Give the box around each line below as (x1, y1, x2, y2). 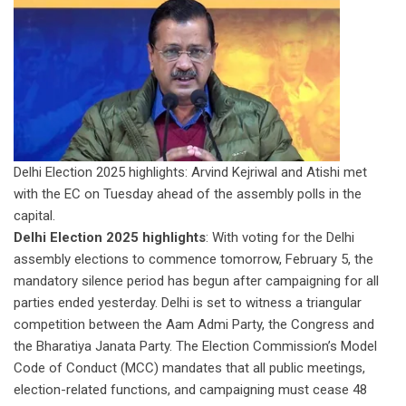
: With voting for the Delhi (206, 228, 354, 246)
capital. (14, 207, 55, 224)
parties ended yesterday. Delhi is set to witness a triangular (14, 294, 362, 311)
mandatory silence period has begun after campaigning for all (14, 272, 379, 289)
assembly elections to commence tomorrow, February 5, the (14, 250, 373, 267)
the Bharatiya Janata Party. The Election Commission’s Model (14, 337, 377, 354)
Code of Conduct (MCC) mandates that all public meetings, (14, 359, 365, 376)
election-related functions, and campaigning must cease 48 (14, 381, 367, 398)
